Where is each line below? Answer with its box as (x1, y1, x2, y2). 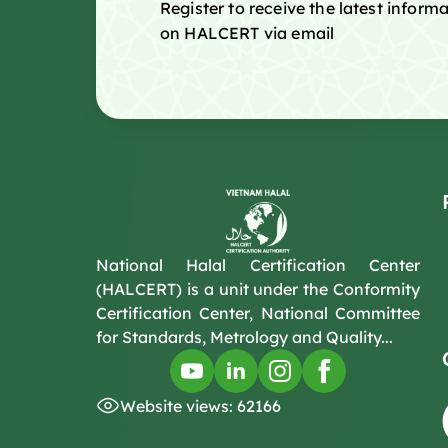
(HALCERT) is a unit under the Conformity (96, 279, 420, 299)
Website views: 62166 (120, 395, 281, 416)
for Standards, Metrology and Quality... (96, 327, 393, 347)
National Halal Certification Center (96, 255, 420, 275)
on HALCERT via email (160, 22, 335, 43)
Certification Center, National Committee (96, 303, 420, 323)
